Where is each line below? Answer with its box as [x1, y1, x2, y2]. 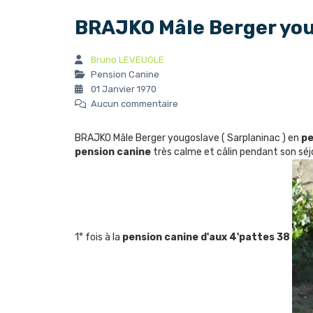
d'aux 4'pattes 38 [201, 231, 290, 244]
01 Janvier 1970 [89, 84, 156, 94]
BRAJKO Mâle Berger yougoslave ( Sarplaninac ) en [75, 132, 301, 144]
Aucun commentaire [89, 99, 178, 109]
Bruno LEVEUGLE [91, 54, 164, 65]
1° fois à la [75, 231, 122, 244]
